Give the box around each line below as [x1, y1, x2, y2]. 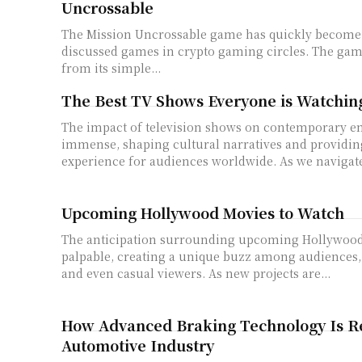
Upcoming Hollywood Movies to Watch [61, 201, 344, 223]
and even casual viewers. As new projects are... [61, 264, 330, 281]
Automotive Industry [61, 334, 214, 356]
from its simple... [61, 60, 161, 77]
